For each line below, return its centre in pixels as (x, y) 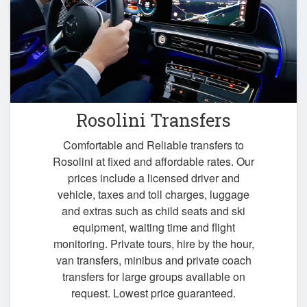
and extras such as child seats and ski (153, 211)
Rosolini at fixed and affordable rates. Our (153, 162)
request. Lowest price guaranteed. (153, 293)
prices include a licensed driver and (153, 178)
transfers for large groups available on (153, 277)
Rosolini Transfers (153, 120)
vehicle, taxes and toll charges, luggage (153, 195)
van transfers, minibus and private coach (153, 260)
